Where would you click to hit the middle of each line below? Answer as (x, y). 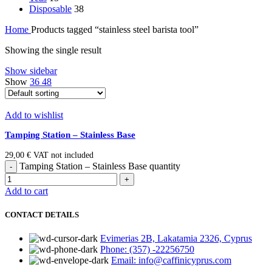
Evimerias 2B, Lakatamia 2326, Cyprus (176, 239)
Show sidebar (31, 70)
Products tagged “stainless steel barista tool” (115, 29)
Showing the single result (53, 50)
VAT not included (63, 155)
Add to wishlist (34, 115)
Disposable (50, 8)
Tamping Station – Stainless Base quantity (100, 166)
